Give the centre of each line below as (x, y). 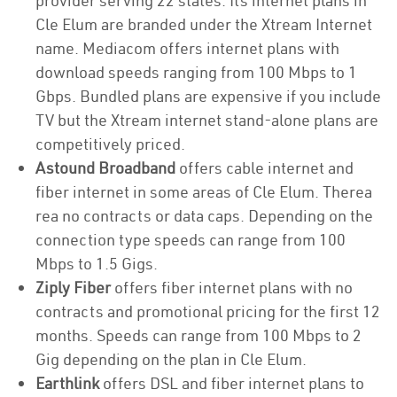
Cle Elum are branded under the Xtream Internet (204, 24)
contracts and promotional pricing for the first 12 (208, 311)
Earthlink (67, 383)
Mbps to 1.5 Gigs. (98, 264)
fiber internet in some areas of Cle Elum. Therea (204, 192)
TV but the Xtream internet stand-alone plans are (207, 120)
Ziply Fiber (73, 288)
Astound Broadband (105, 168)
